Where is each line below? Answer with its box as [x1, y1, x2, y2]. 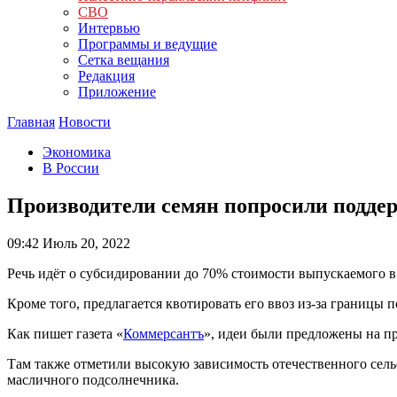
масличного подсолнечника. [7, 371, 179, 387]
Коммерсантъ [123, 325, 204, 341]
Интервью [78, 20, 140, 35]
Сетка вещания [78, 52, 169, 67]
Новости [58, 114, 111, 129]
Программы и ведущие [78, 36, 217, 51]
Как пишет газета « [7, 325, 123, 341]
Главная [7, 114, 55, 129]
